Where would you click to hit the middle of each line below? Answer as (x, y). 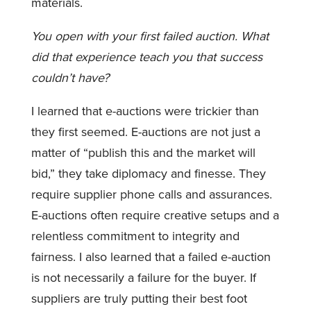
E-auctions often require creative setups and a (155, 215)
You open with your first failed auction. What (150, 36)
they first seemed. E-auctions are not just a (145, 132)
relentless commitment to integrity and (135, 236)
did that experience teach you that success (146, 57)
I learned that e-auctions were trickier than (145, 111)
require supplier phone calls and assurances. (151, 194)
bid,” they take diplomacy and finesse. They (148, 173)
